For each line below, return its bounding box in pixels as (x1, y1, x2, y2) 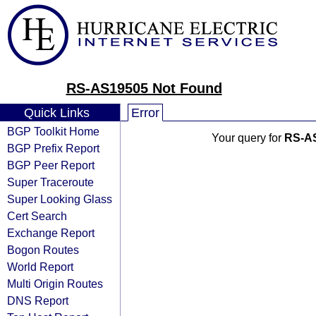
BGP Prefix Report (7, 142, 99, 154)
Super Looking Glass (7, 193, 112, 205)
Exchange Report (7, 226, 95, 239)
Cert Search (7, 209, 67, 222)
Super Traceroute (7, 176, 94, 188)
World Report (7, 260, 73, 273)
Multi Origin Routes (7, 277, 103, 290)
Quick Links (23, 106, 90, 120)
